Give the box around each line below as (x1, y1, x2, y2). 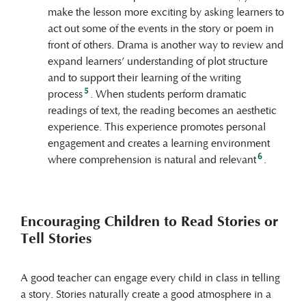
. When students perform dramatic (90, 85, 247, 102)
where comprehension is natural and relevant (48, 151, 256, 167)
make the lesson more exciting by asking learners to (48, 3, 284, 20)
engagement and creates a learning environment (48, 135, 270, 151)
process (48, 85, 83, 102)
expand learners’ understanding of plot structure (48, 53, 268, 69)
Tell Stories (20, 230, 92, 248)
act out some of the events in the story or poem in (48, 20, 274, 36)
